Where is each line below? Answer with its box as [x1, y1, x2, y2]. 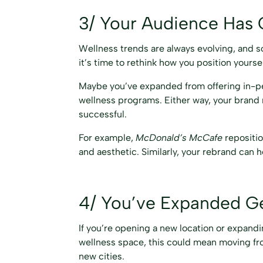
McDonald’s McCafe [136, 132, 223, 143]
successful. [79, 109, 127, 120]
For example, [79, 132, 136, 143]
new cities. [79, 250, 125, 262]
